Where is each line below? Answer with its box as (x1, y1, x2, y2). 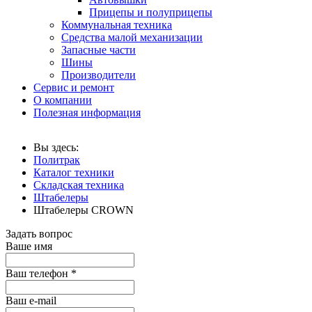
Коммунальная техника (61, 18, 172, 31)
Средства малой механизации (61, 31, 203, 43)
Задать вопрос (6, 227, 72, 240)
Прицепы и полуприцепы (89, 6, 212, 18)
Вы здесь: (33, 141, 84, 153)
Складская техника (33, 178, 124, 191)
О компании (33, 93, 92, 106)
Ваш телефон (6, 267, 71, 279)
